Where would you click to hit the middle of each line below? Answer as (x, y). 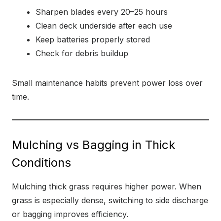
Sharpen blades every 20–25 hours (102, 12)
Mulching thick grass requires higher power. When (107, 186)
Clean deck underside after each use (104, 26)
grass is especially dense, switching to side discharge (110, 200)
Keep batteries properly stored (93, 39)
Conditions (41, 163)
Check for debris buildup (82, 53)
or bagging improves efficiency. (70, 214)
